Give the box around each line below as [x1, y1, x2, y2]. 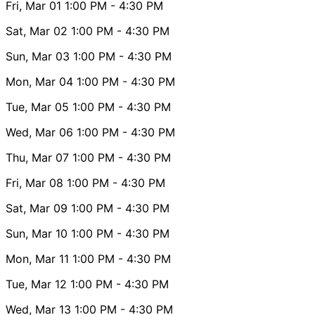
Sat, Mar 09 [6, 200, 67, 215]
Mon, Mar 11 [6, 251, 69, 266]
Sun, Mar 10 [6, 226, 67, 240]
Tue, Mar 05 [6, 99, 69, 114]
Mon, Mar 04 [6, 74, 73, 89]
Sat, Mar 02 [6, 23, 67, 38]
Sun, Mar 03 [6, 49, 70, 63]
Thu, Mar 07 [6, 150, 69, 165]
